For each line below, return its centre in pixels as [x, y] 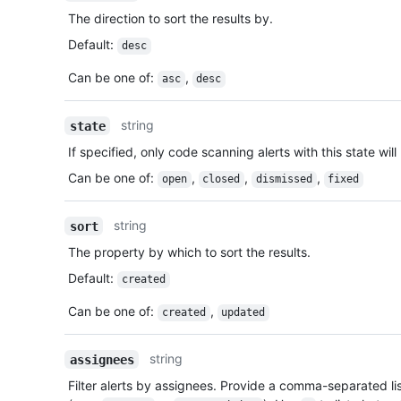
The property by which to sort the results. [189, 252]
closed [222, 179]
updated [243, 313]
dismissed [284, 179]
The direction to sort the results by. [171, 19]
